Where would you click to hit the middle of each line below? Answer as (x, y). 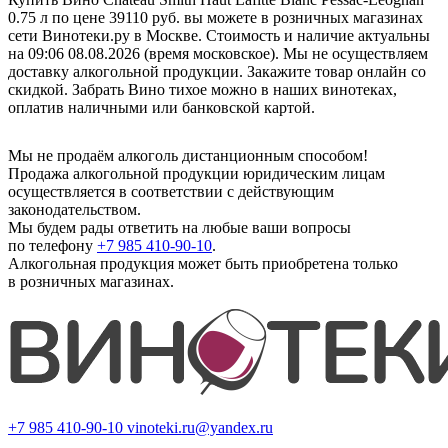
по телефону (52, 245)
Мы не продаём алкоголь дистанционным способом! (188, 155)
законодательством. (74, 209)
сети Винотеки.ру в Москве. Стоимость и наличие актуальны (219, 35)
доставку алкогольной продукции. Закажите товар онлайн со (217, 71)
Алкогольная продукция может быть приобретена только (203, 263)
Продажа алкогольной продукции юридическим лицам (196, 173)
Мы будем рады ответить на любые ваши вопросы (179, 227)
